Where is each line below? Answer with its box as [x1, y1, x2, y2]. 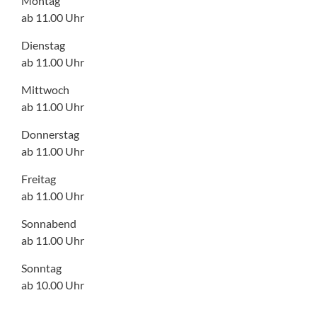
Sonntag [21, 260, 62, 275]
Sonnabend [21, 216, 76, 230]
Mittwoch [21, 82, 69, 96]
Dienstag [21, 38, 65, 52]
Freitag [21, 171, 56, 185]
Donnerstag [21, 127, 79, 141]
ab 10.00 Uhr [21, 277, 84, 292]
